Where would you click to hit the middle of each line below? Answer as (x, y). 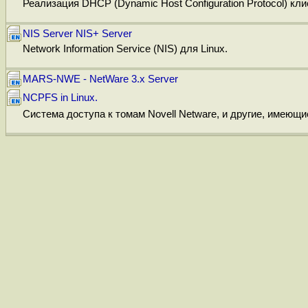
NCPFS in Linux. (60, 97)
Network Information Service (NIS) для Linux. (125, 48)
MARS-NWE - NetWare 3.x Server (100, 79)
